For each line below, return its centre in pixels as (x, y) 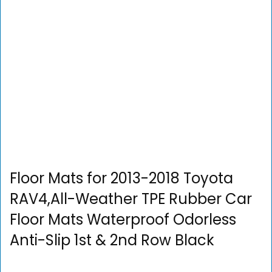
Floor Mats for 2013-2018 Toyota (121, 178)
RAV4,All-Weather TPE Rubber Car (131, 199)
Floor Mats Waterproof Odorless (123, 219)
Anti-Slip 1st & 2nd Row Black (112, 240)
